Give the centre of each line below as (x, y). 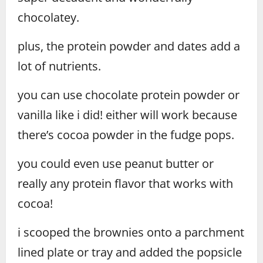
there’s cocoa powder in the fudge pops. (126, 134)
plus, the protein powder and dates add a (129, 46)
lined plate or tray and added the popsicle (130, 252)
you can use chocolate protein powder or (129, 95)
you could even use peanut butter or (116, 163)
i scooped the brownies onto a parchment (131, 232)
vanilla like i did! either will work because (127, 114)
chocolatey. (48, 17)
